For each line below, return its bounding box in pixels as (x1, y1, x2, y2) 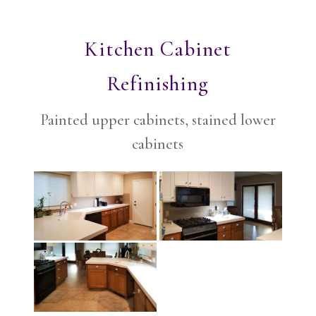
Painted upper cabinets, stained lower (39, 110, 276, 129)
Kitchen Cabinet (84, 36, 231, 61)
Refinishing (107, 71, 209, 96)
